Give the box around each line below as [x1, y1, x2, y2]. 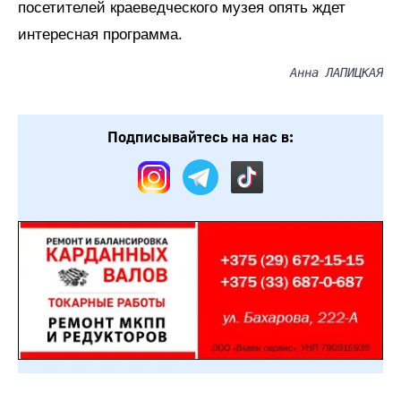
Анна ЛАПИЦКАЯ [290, 65, 383, 80]
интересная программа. [18, 26, 183, 43]
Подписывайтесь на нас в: [107, 128, 294, 147]
